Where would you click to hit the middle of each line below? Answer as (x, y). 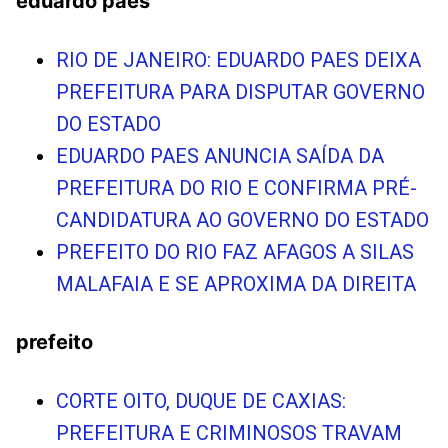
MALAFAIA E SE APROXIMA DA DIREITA (236, 283)
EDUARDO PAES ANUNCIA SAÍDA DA (220, 155)
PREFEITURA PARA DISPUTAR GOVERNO (240, 91)
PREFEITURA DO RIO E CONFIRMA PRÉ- (236, 187)
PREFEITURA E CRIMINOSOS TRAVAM (229, 432)
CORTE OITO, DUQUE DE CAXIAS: (201, 400)
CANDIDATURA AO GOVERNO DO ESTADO (242, 219)
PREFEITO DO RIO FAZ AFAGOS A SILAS (235, 251)
